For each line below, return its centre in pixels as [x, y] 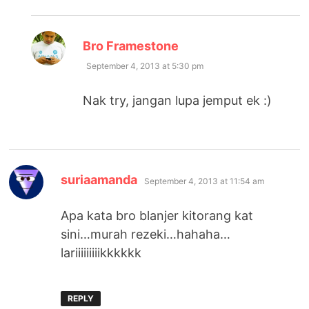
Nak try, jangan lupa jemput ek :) [178, 101]
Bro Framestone [131, 46]
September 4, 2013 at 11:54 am [205, 181]
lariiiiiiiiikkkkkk [101, 253]
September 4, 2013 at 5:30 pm [145, 66]
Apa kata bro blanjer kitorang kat [157, 216]
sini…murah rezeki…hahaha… [146, 235]
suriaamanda [99, 180]
